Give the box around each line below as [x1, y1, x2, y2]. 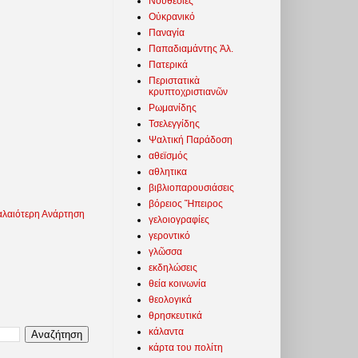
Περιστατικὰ [149, 74, 200, 86]
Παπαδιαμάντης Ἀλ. [149, 42, 233, 54]
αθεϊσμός [149, 149, 188, 161]
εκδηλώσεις [149, 261, 197, 273]
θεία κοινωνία [149, 277, 206, 289]
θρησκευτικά [149, 309, 202, 321]
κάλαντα [149, 325, 184, 337]
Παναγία [149, 26, 185, 38]
